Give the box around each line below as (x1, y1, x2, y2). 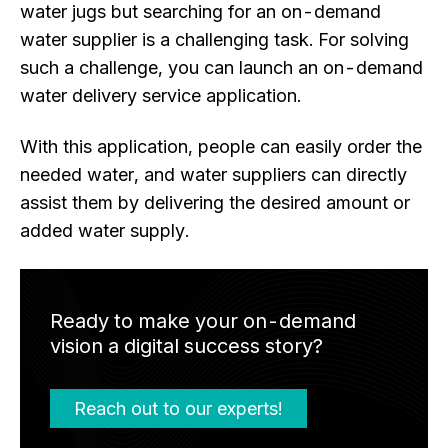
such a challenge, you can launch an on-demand (20, 57, 423, 79)
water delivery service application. (20, 85, 301, 107)
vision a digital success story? (50, 333, 323, 358)
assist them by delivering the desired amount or (20, 192, 410, 214)
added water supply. (20, 220, 189, 242)
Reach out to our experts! (74, 397, 283, 419)
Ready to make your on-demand (50, 308, 356, 333)
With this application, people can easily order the (20, 136, 422, 158)
